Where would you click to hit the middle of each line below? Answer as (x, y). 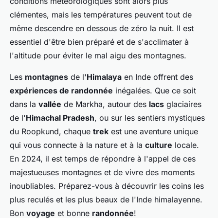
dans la (24, 104)
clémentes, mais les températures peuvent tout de (101, 15)
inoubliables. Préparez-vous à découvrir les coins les (107, 186)
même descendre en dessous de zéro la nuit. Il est (102, 28)
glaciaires (183, 104)
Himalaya (104, 77)
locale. (186, 145)
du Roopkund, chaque (51, 132)
